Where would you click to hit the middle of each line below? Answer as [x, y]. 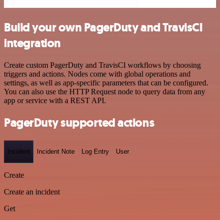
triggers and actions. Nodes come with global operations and [97, 74]
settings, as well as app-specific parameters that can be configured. [106, 83]
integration [32, 43]
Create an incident [32, 192]
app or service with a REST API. [55, 101]
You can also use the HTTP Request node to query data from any [105, 92]
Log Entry [95, 152]
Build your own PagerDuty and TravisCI [103, 28]
